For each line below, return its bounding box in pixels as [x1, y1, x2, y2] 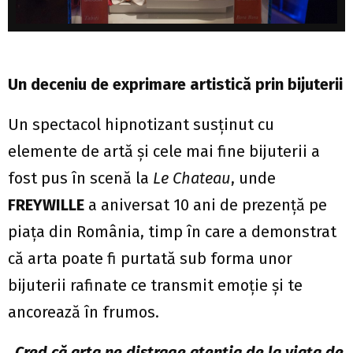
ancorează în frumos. [8, 303, 159, 322]
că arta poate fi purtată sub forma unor [8, 249, 292, 269]
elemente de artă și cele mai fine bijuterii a [8, 142, 320, 162]
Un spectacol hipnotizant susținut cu [8, 115, 274, 135]
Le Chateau [153, 169, 231, 188]
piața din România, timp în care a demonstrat [8, 222, 336, 242]
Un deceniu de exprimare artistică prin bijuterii [8, 75, 343, 95]
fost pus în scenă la [8, 169, 153, 188]
